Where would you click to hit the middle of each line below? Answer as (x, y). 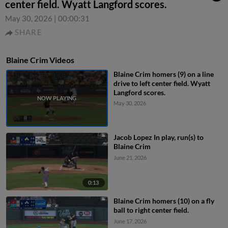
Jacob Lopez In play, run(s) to (158, 137)
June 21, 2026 (130, 158)
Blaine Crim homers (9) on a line (163, 74)
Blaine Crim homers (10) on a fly (164, 201)
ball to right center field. (151, 210)
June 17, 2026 (130, 221)
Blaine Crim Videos (40, 60)
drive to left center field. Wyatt (162, 83)
